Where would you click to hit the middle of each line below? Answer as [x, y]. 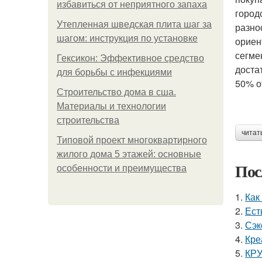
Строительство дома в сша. [116, 92]
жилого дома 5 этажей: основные [129, 154]
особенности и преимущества [122, 168]
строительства [88, 120]
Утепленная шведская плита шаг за [134, 24]
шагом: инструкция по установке [127, 38]
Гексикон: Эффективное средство [130, 58]
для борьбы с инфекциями [114, 72]
